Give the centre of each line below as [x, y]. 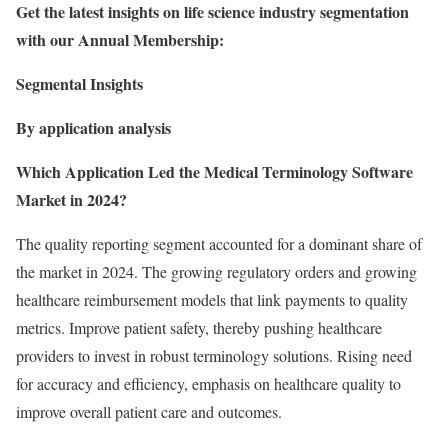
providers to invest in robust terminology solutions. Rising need [214, 355]
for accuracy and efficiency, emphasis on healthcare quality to [208, 383]
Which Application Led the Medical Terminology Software [214, 171]
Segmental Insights [79, 83]
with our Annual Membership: [120, 39]
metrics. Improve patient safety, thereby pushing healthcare [199, 327]
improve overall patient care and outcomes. [149, 411]
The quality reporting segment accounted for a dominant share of [219, 243]
